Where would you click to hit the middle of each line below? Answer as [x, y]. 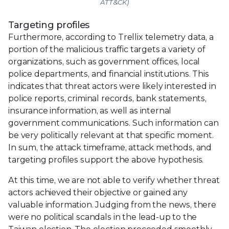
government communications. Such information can [113, 123]
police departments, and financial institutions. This [109, 74]
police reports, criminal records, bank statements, [107, 99]
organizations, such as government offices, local [104, 62]
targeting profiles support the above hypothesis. [106, 160]
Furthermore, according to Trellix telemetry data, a [111, 37]
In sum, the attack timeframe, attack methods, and [110, 148]
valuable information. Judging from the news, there [112, 205]
